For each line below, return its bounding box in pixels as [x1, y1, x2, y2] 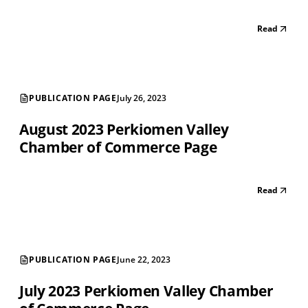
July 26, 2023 [116, 92, 166, 104]
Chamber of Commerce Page [19, 137, 217, 157]
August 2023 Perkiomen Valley [19, 120, 229, 140]
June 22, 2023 [116, 254, 170, 266]
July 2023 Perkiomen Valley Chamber [19, 281, 274, 301]
